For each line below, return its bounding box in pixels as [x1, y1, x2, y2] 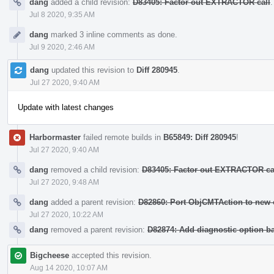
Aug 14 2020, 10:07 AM [30, 263, 108, 272]
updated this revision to [49, 65, 136, 75]
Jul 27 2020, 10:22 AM [29, 210, 103, 219]
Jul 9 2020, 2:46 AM [29, 42, 95, 51]
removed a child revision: [48, 165, 142, 174]
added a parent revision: [48, 197, 138, 207]
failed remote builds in [81, 132, 163, 142]
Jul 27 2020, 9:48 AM [29, 177, 99, 187]
